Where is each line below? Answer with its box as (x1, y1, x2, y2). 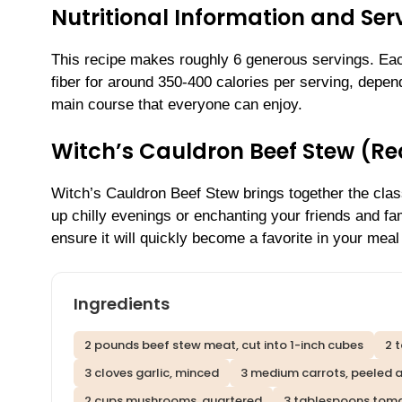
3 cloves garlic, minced (84, 364, 219, 382)
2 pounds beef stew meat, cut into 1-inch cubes (84, 336, 363, 354)
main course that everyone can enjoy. (51, 96, 302, 114)
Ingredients (74, 293, 170, 316)
